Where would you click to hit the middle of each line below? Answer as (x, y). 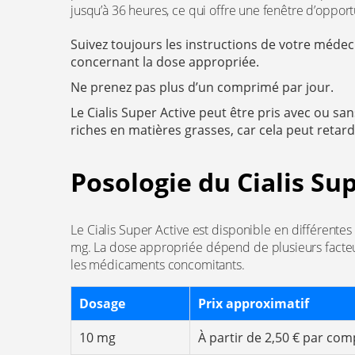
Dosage (102, 303)
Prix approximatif (254, 303)
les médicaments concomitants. (158, 265)
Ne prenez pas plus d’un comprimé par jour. (202, 87)
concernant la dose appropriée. (165, 62)
